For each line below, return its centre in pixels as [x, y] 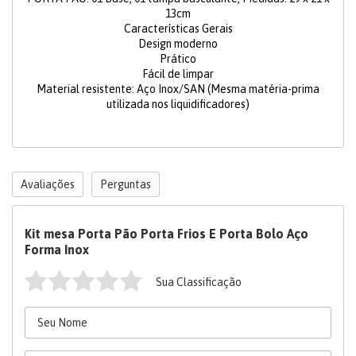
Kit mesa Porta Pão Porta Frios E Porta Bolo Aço [166, 234]
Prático [178, 59]
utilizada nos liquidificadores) [178, 104]
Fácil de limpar [178, 74]
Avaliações [48, 185]
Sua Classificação [199, 282]
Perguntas [126, 185]
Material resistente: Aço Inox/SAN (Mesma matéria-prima [178, 89]
